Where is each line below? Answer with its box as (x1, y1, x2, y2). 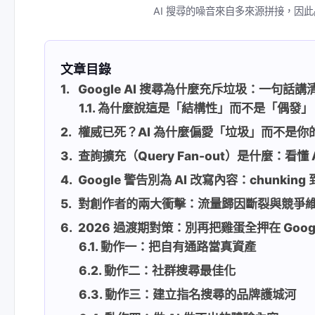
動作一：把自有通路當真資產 (101, 238, 257, 254)
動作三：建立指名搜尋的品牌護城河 (105, 286, 297, 302)
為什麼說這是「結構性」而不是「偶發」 (98, 100, 314, 115)
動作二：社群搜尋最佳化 (104, 262, 236, 278)
